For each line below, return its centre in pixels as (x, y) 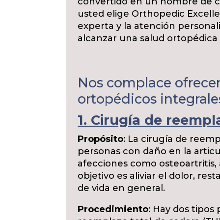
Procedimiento (113, 209)
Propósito (101, 139)
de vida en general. (122, 188)
